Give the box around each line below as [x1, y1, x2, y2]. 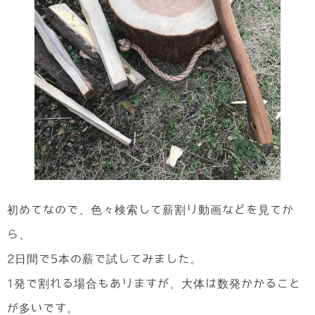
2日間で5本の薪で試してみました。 [7, 253, 202, 264]
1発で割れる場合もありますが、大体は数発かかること [7, 278, 301, 289]
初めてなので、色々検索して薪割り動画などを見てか [7, 204, 294, 215]
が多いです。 [7, 302, 79, 314]
